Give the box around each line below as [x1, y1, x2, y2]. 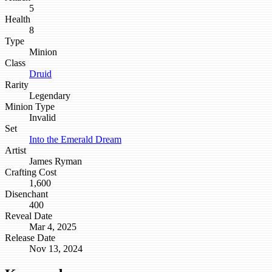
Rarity [5, 80, 29, 90]
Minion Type [5, 101, 55, 112]
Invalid [29, 112, 56, 123]
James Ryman [29, 156, 82, 167]
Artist [5, 145, 26, 156]
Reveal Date [5, 211, 52, 222]
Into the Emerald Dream [29, 134, 121, 145]
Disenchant [5, 189, 48, 200]
